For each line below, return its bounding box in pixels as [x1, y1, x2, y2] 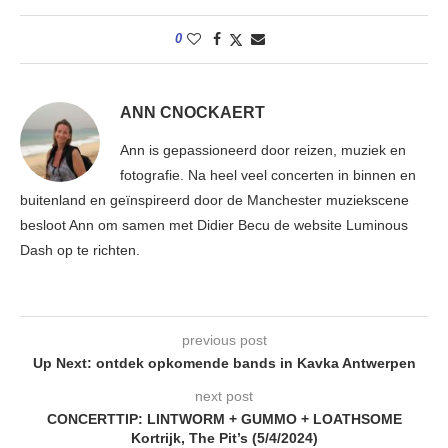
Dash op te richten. [20, 242, 140, 259]
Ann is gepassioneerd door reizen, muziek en [120, 142, 406, 159]
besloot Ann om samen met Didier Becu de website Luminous [20, 217, 408, 234]
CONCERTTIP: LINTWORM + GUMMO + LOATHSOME [46, 411, 402, 428]
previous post [181, 332, 267, 349]
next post [195, 388, 253, 405]
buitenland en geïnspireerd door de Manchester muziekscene [20, 192, 409, 209]
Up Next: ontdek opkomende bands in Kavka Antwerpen [32, 355, 416, 372]
